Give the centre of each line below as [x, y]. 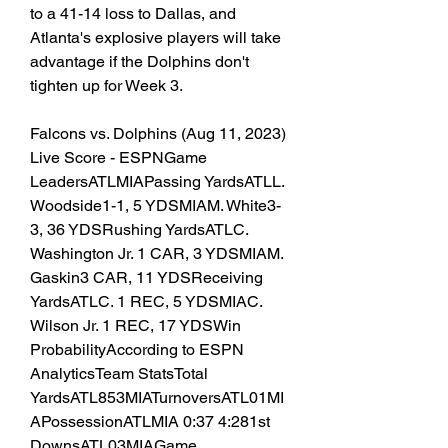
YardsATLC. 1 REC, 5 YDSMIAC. [146, 302]
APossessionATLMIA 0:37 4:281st [150, 422]
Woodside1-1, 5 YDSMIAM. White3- [155, 206]
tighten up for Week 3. [106, 86]
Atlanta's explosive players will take [155, 38]
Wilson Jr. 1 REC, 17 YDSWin [135, 326]
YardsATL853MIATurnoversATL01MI [157, 398]
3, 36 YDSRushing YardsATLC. [139, 230]
